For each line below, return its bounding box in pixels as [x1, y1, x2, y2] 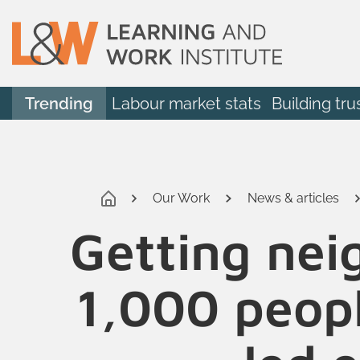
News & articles [247, 190, 339, 206]
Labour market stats [111, 93, 261, 113]
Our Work [153, 190, 211, 206]
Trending [25, 93, 93, 113]
